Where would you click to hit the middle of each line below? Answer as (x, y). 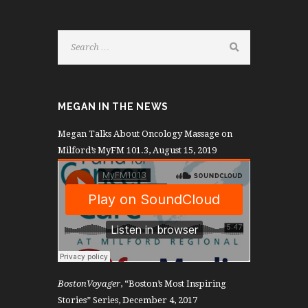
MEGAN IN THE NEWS (113, 106)
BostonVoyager (89, 283)
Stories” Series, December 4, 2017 (128, 300)
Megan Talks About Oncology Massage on (145, 134)
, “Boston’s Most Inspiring (173, 283)
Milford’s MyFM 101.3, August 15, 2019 (137, 151)
